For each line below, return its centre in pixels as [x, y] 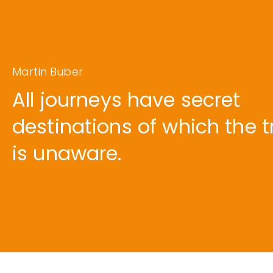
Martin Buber [48, 72]
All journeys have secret [126, 100]
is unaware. [67, 153]
